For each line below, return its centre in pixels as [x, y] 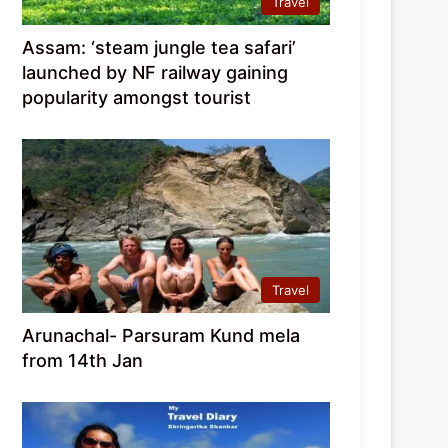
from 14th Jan [83, 361]
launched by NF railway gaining [155, 73]
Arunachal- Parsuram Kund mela [161, 336]
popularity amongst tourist [137, 98]
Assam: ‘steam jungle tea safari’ [159, 48]
